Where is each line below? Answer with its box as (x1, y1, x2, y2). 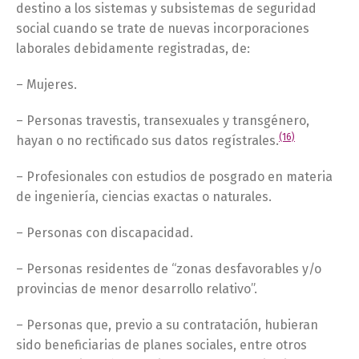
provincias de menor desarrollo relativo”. (16, 281, 257, 296)
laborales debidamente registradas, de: (16, 41, 250, 56)
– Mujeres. (16, 77, 77, 92)
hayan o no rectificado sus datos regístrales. (16, 133, 279, 148)
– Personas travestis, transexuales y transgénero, (16, 113, 309, 128)
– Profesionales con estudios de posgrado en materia (16, 169, 333, 184)
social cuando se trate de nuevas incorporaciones (16, 21, 309, 36)
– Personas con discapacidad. (16, 225, 193, 240)
